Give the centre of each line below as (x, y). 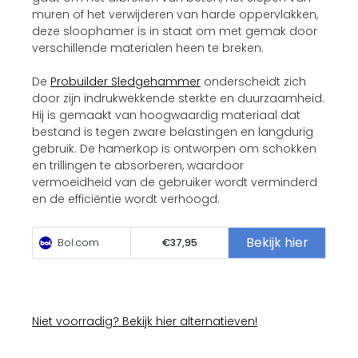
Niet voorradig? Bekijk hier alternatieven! (145, 321)
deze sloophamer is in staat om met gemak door (175, 31)
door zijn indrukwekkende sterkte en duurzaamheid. (178, 98)
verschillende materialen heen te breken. (148, 48)
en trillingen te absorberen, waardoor (138, 165)
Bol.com (77, 242)
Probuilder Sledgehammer (125, 81)
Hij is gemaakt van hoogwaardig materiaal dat (166, 115)
